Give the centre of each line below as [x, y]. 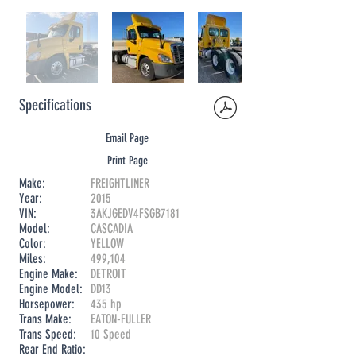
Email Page [127, 138]
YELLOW [107, 244]
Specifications [55, 105]
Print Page [127, 161]
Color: [34, 244]
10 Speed [111, 334]
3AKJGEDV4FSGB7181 [135, 213]
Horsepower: [47, 304]
